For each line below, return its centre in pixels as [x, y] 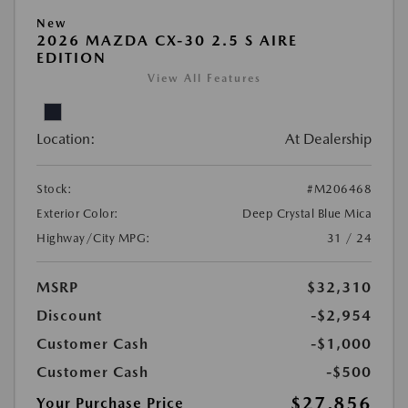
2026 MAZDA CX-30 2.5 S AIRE [167, 41]
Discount [69, 316]
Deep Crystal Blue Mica [307, 214]
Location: [66, 139]
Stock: [54, 189]
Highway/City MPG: [94, 239]
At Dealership [328, 139]
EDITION [71, 58]
